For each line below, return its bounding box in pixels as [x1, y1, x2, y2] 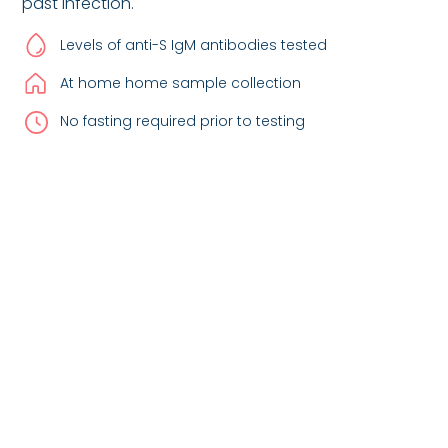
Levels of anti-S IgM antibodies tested [60, 35, 328, 56]
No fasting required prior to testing [60, 111, 306, 132]
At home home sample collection [60, 73, 302, 94]
